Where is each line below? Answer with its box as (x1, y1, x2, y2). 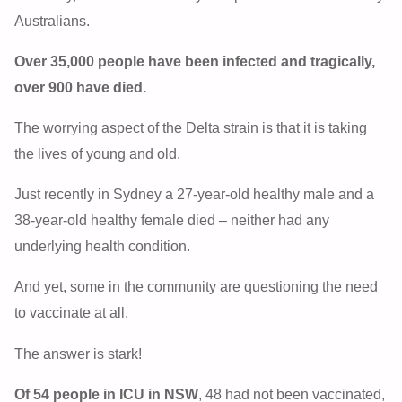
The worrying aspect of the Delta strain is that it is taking (14, 119, 368, 136)
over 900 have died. (14, 78, 147, 95)
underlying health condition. (14, 238, 191, 255)
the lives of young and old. (14, 145, 181, 162)
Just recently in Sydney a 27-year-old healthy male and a (14, 186, 375, 203)
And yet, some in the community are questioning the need (14, 278, 379, 295)
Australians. (14, 12, 91, 29)
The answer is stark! (14, 345, 143, 362)
